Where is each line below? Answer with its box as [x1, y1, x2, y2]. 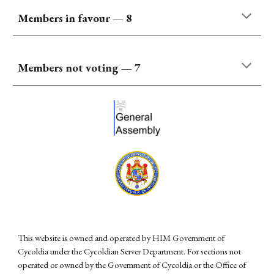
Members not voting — [18, 60, 135, 75]
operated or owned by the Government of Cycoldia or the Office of [18, 258, 246, 270]
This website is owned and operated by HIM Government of [18, 231, 225, 243]
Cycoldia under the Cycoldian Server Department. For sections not [18, 245, 242, 257]
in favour [65, 10, 111, 26]
